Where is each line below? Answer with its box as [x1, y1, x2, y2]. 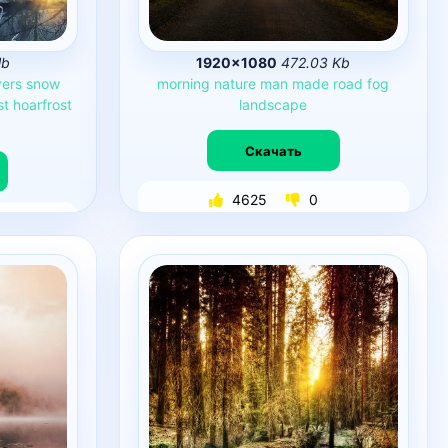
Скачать [244, 142, 302, 159]
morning [157, 75, 211, 92]
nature [214, 75, 257, 92]
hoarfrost [12, 96, 72, 113]
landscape [239, 96, 308, 113]
